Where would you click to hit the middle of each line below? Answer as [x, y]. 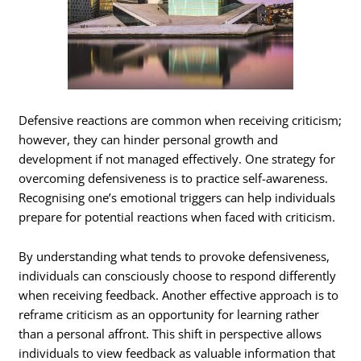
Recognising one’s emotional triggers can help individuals [177, 197]
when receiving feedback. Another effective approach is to [179, 295]
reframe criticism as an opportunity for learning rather [169, 315]
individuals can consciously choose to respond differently [178, 276]
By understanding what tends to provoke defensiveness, [174, 257]
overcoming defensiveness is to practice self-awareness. [174, 178]
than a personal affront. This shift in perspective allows [170, 334]
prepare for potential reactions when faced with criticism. [177, 216]
